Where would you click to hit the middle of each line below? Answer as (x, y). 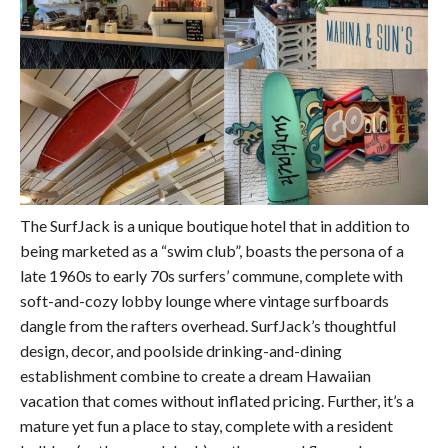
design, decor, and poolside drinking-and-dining (181, 350)
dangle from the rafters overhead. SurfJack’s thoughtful (208, 325)
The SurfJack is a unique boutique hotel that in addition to (215, 225)
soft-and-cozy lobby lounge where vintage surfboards (204, 300)
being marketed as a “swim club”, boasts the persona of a (212, 250)
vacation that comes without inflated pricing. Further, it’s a (217, 400)
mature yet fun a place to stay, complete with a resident (206, 425)
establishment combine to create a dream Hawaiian (195, 375)
